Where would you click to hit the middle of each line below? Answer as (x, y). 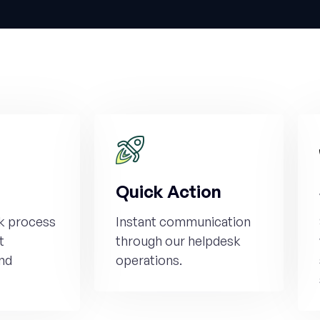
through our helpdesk (178, 241)
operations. (149, 260)
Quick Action (169, 191)
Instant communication (183, 221)
